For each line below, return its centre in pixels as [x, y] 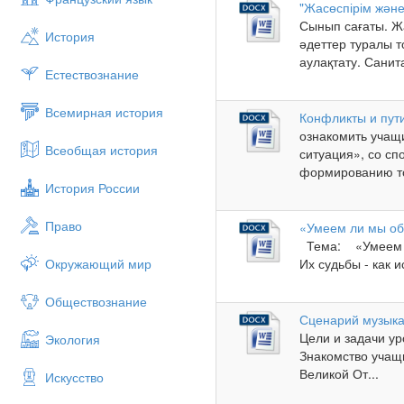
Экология [73, 339]
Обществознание [96, 301]
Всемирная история [104, 112]
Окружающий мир [98, 263]
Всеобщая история [101, 150]
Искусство [74, 377]
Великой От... [340, 374]
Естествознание [92, 74]
